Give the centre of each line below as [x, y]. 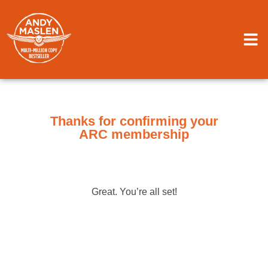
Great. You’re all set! [134, 192]
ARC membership [134, 135]
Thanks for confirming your [134, 121]
